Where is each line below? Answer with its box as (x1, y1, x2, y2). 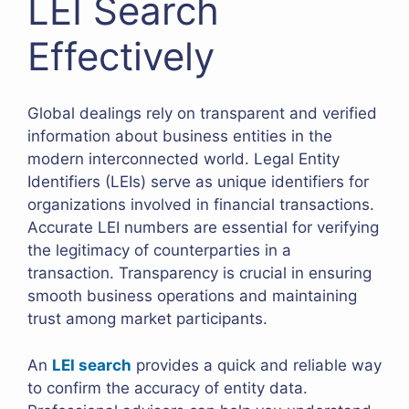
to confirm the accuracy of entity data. (27, 378, 308, 397)
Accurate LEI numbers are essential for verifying (27, 218, 379, 237)
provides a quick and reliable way (131, 355, 382, 374)
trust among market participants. (27, 309, 272, 329)
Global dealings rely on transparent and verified (27, 104, 377, 123)
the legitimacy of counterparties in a (27, 241, 291, 260)
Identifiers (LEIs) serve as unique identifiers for (27, 173, 369, 192)
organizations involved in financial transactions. (27, 195, 374, 215)
